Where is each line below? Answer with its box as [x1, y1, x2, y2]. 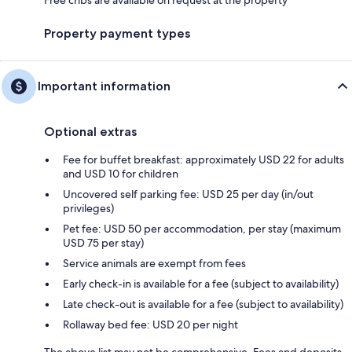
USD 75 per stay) [63, 235, 144, 250]
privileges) [63, 200, 114, 215]
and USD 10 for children [63, 166, 178, 181]
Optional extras [44, 123, 137, 139]
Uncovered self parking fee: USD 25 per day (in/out [63, 186, 313, 201]
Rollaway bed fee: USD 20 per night [63, 317, 238, 332]
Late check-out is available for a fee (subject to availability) [63, 296, 343, 311]
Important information [38, 78, 170, 93]
